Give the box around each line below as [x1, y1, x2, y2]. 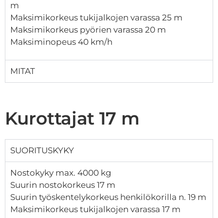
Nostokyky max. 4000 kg [10, 168, 111, 178]
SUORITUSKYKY [10, 145, 74, 156]
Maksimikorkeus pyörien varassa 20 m [10, 24, 166, 35]
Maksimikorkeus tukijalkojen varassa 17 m [10, 204, 181, 215]
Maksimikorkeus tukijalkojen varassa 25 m [10, 12, 182, 22]
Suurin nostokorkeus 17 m [10, 180, 115, 190]
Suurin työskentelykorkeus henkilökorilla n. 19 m [10, 192, 206, 202]
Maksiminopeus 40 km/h [10, 36, 112, 47]
